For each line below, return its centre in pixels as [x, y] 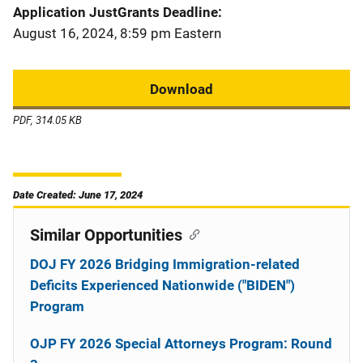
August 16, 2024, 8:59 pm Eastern [117, 33]
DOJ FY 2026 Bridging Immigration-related [165, 264]
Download [181, 89]
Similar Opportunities [106, 235]
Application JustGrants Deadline [115, 12]
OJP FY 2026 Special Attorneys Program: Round [181, 344]
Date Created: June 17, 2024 [78, 195]
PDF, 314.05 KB [47, 120]
